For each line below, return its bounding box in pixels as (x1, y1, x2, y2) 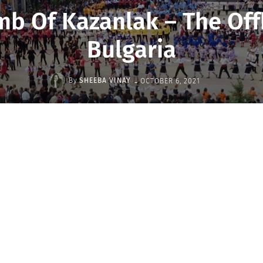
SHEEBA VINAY (79, 76, 131, 85)
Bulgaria (87, 36, 176, 64)
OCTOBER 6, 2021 (140, 76, 200, 85)
